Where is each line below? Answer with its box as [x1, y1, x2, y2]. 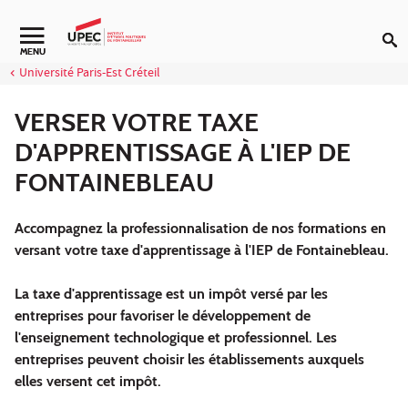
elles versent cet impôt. [15, 372, 161, 390]
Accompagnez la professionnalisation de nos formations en [15, 219, 386, 237]
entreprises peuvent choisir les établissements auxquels [15, 350, 364, 368]
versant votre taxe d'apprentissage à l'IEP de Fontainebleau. [15, 240, 389, 259]
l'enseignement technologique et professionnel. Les [15, 328, 337, 346]
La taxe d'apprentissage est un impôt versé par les [15, 284, 328, 302]
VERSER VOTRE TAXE [15, 107, 259, 138]
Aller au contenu [15, 15, 115, 36]
